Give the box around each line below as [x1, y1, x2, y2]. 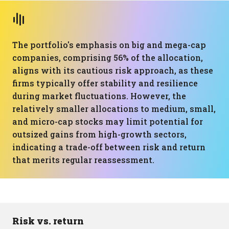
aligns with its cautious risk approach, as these [12, 65, 213, 76]
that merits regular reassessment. [12, 154, 154, 165]
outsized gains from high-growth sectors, [12, 129, 187, 140]
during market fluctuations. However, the [12, 90, 186, 101]
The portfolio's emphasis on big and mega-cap [12, 39, 206, 50]
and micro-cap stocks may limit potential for [12, 116, 203, 127]
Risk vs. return [12, 215, 84, 227]
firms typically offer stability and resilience [12, 78, 198, 88]
